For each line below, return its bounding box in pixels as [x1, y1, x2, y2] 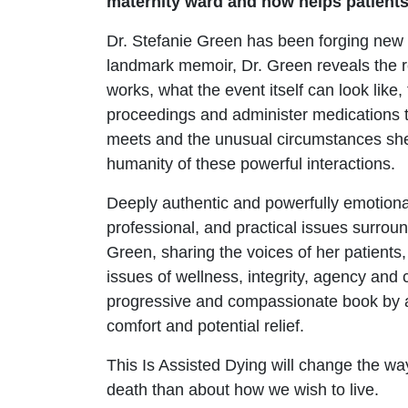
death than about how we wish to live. [107, 381, 379, 400]
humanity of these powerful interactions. [107, 155, 395, 174]
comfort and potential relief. [107, 317, 304, 336]
